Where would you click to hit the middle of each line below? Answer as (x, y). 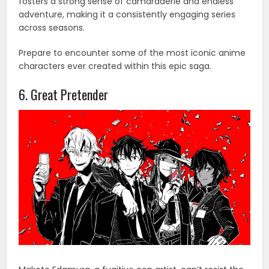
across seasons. (52, 28)
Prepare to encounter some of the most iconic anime (132, 53)
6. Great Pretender (64, 95)
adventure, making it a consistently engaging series (127, 15)
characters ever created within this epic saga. (115, 66)
